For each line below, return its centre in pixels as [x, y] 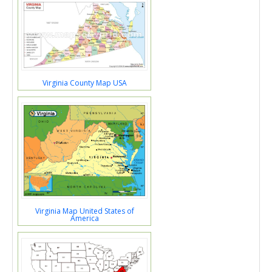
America [84, 219]
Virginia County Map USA [84, 83]
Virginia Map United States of [84, 211]
